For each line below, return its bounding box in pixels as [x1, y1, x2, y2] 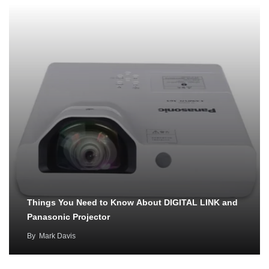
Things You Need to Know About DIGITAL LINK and [27, 198, 238, 208]
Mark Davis [39, 232, 76, 241]
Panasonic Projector [27, 212, 110, 222]
